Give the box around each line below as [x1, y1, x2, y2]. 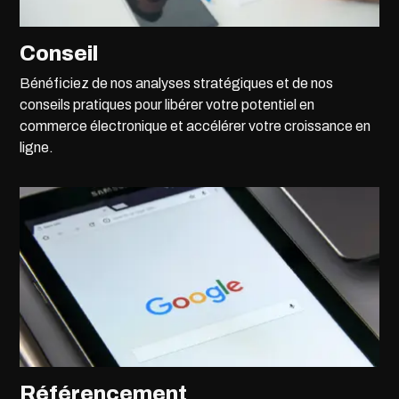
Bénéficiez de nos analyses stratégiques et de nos [20, 76, 334, 92]
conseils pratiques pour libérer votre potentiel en [20, 97, 315, 113]
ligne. [20, 140, 54, 156]
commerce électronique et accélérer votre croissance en [20, 118, 371, 134]
